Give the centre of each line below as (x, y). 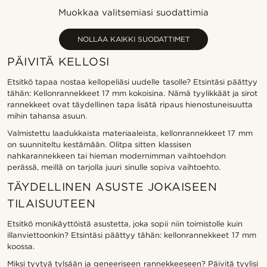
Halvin (154, 20)
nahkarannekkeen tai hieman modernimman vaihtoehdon (117, 156)
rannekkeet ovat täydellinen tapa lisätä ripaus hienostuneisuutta (130, 105)
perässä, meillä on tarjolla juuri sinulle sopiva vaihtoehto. (114, 167)
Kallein (155, 37)
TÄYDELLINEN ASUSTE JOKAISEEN (112, 187)
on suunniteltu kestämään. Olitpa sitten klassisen (99, 145)
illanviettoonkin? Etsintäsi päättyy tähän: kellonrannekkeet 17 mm (132, 235)
